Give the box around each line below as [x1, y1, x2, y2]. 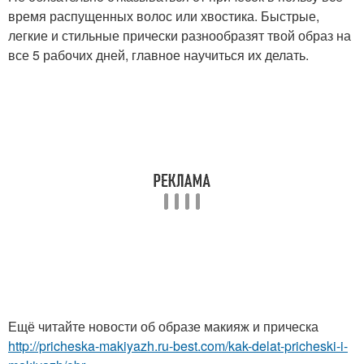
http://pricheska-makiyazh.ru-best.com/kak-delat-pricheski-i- [8, 336, 348, 355]
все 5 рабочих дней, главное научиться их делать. [8, 45, 309, 64]
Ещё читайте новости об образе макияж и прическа [8, 317, 318, 336]
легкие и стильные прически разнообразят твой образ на [8, 26, 351, 45]
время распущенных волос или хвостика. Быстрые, [8, 6, 319, 25]
